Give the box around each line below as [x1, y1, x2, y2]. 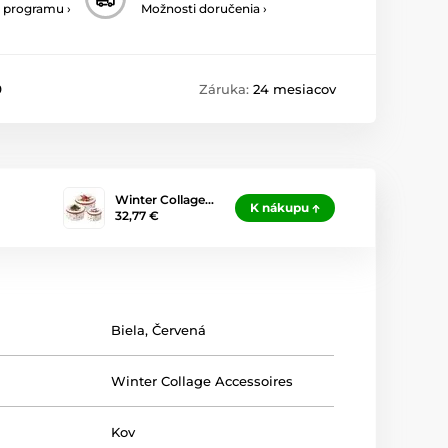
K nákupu [250, 200, 309, 216]
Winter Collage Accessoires [111, 373, 294, 390]
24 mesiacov [253, 81, 336, 98]
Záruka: [199, 81, 253, 98]
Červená [152, 322, 207, 339]
